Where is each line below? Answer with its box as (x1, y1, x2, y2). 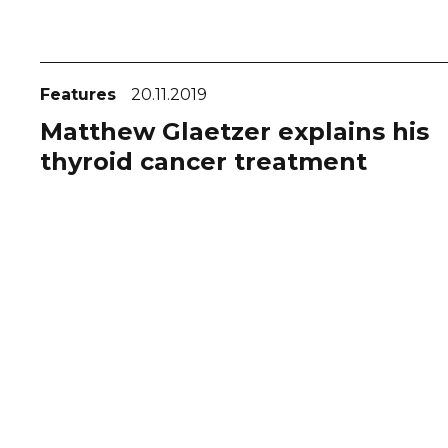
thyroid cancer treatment (40, 147, 367, 177)
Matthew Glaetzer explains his (40, 117, 429, 147)
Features (40, 85, 121, 105)
